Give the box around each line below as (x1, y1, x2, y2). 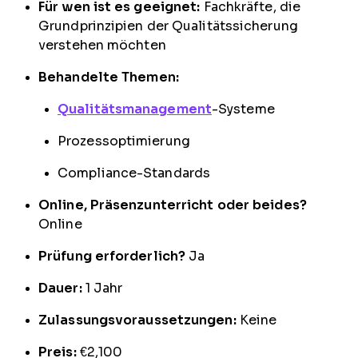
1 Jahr (82, 280, 123, 295)
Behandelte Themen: (38, 70, 179, 84)
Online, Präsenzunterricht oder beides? (38, 197, 307, 212)
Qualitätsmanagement (58, 101, 212, 116)
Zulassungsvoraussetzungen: (38, 312, 237, 327)
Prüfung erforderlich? (38, 249, 186, 263)
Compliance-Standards (58, 165, 210, 180)
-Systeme (211, 101, 275, 116)
